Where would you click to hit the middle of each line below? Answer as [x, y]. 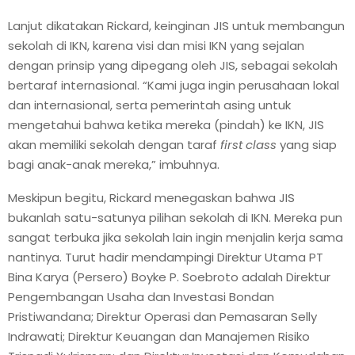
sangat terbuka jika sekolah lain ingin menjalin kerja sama [176, 237]
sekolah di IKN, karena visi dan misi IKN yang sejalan [156, 45]
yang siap [307, 144]
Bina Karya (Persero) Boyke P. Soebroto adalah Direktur [169, 277]
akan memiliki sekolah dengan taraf [114, 144]
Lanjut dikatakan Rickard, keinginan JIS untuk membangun [176, 25]
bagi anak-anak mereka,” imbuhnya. [114, 164]
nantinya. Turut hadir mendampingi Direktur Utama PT [166, 257]
